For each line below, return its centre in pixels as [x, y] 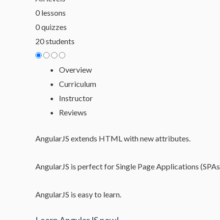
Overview [75, 69]
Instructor [76, 98]
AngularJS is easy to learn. [78, 194]
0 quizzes [51, 27]
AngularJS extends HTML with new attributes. [113, 138]
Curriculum [78, 84]
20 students [55, 41]
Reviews [73, 112]
